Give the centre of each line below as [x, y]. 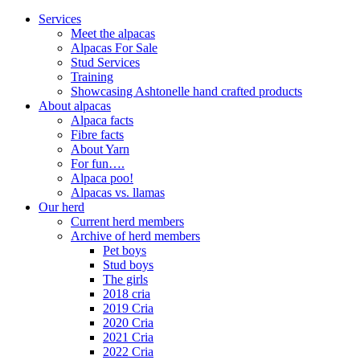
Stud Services [105, 63]
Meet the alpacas [113, 34]
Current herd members [127, 222]
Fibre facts [97, 135]
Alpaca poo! [102, 178]
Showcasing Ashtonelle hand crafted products [186, 92]
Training [92, 77]
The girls [125, 280]
